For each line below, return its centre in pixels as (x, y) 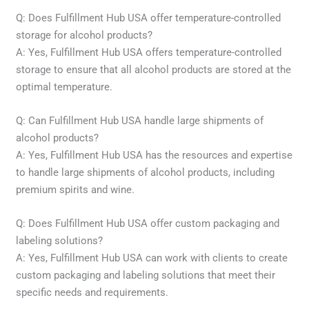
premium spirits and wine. (76, 189)
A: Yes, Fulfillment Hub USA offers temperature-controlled (149, 52)
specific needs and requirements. (92, 292)
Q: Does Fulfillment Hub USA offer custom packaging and (148, 223)
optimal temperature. (64, 87)
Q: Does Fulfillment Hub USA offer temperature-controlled (149, 18)
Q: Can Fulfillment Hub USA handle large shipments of (140, 120)
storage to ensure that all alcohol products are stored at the (154, 69)
